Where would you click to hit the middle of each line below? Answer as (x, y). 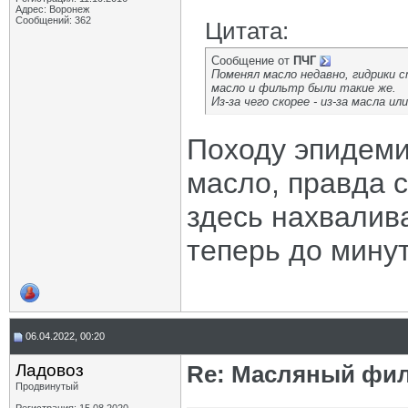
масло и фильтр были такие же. (304, 88)
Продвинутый (47, 386)
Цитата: (247, 31)
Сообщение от (252, 61)
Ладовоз (50, 370)
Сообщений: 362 (53, 20)
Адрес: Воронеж (52, 9)
